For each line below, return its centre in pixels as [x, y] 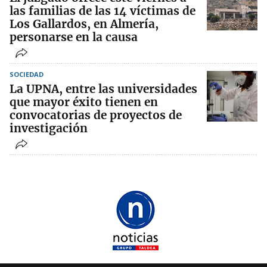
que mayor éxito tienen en [84, 102]
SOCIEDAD [27, 74]
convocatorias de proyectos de [96, 115]
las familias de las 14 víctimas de [103, 11]
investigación [49, 128]
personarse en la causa [74, 37]
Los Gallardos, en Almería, [84, 24]
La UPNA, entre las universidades [103, 89]
